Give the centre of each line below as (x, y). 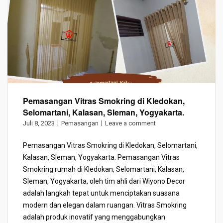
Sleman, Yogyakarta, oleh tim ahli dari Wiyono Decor (104, 181)
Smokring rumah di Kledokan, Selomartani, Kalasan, (104, 169)
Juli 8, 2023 (39, 123)
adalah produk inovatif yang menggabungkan (94, 217)
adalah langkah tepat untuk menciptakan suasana (101, 193)
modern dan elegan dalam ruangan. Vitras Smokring (105, 205)
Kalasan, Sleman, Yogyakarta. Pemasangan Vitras (101, 157)
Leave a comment (130, 123)
